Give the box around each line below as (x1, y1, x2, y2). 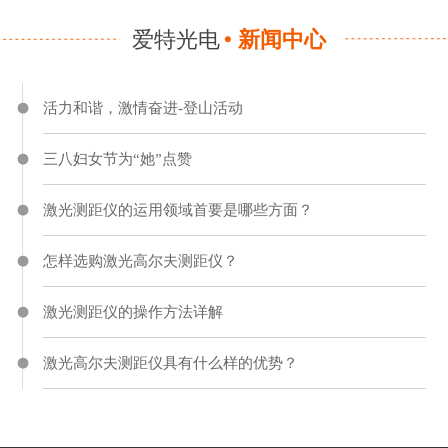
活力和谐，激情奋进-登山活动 (43, 100, 244, 117)
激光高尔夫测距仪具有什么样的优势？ (43, 355, 299, 372)
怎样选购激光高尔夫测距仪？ (43, 253, 239, 270)
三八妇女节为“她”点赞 (43, 151, 193, 168)
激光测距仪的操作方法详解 (43, 304, 224, 321)
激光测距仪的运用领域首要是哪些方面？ (43, 202, 314, 219)
